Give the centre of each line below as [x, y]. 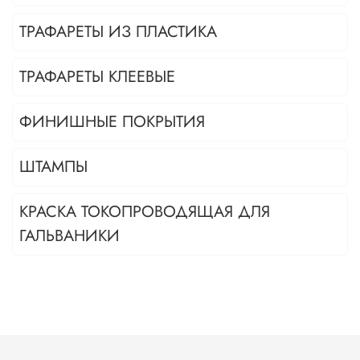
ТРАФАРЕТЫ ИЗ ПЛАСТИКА [118, 32]
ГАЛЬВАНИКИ [70, 236]
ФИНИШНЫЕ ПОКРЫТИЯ [112, 122]
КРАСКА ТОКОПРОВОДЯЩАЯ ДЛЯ [145, 212]
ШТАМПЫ [53, 167]
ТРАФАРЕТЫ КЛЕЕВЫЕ [97, 77]
